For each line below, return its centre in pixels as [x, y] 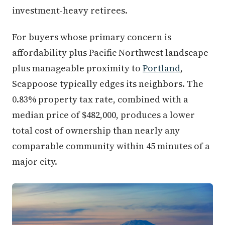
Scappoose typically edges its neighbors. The [108, 84]
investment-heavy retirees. [70, 11]
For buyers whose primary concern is [92, 37]
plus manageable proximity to [77, 68]
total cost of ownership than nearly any [96, 131]
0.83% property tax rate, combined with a [100, 99]
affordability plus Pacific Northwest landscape [110, 53]
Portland [161, 68]
